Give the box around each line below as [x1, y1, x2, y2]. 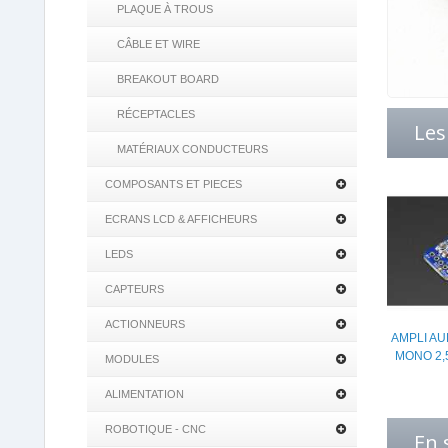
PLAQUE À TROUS [117, 3, 213, 15]
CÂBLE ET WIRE [117, 38, 200, 50]
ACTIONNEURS [105, 318, 185, 330]
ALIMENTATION [105, 388, 184, 400]
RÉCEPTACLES [117, 108, 195, 120]
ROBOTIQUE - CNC [105, 423, 206, 435]
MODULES [105, 353, 159, 365]
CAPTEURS [105, 283, 164, 295]
